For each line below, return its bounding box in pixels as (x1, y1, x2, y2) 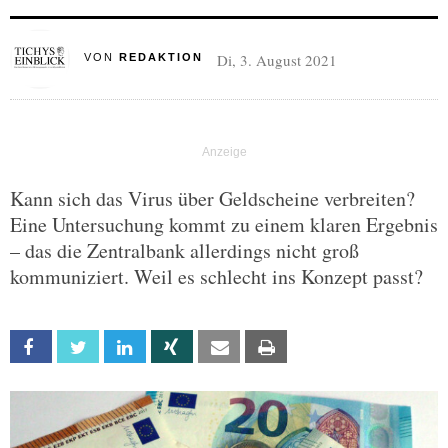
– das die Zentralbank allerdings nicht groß (10, 237, 359, 264)
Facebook (50, 339, 109, 356)
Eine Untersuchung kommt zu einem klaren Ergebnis (10, 211, 438, 238)
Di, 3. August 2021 (216, 50, 337, 70)
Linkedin (144, 339, 190, 356)
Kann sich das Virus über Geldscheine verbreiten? (10, 185, 415, 212)
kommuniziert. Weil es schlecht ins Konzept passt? (10, 263, 423, 290)
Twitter (97, 339, 142, 356)
